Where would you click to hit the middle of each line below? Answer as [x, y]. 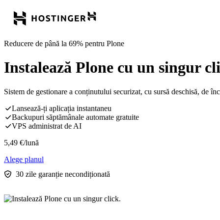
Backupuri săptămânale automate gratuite [75, 117]
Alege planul [24, 159]
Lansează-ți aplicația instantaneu [62, 108]
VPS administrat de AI [47, 126]
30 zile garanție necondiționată [63, 174]
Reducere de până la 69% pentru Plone [64, 43]
